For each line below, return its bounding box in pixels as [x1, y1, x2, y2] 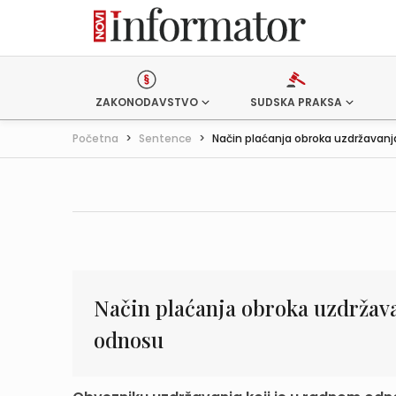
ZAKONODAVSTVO [95, 95, 198, 110]
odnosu [94, 325, 164, 354]
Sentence [139, 131, 192, 146]
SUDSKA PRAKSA [249, 95, 342, 110]
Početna [72, 131, 118, 146]
